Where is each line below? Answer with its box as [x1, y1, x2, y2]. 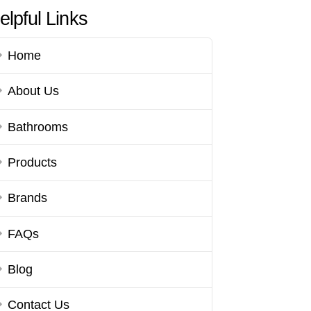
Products [8, 155, 58, 169]
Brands [8, 191, 48, 205]
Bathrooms [8, 119, 69, 134]
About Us [8, 84, 60, 99]
